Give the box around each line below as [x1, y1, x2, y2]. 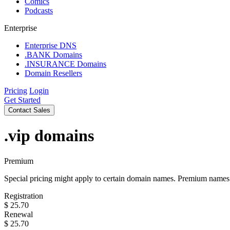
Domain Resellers [25, 69, 82, 78]
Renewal [4, 209, 33, 219]
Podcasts [25, 6, 53, 15]
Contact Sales [8, 106, 50, 114]
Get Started [4, 95, 41, 104]
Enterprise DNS [25, 41, 76, 50]
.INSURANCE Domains [25, 60, 106, 68]
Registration [4, 191, 43, 200]
